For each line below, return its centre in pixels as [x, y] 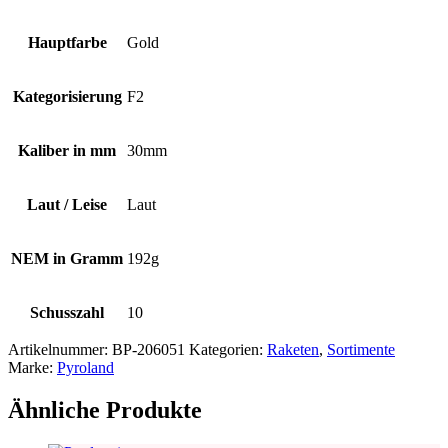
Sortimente [361, 350]
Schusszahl [67, 313]
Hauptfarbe [67, 43]
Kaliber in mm [67, 151]
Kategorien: [228, 350]
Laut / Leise [67, 205]
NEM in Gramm [67, 259]
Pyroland [85, 368]
